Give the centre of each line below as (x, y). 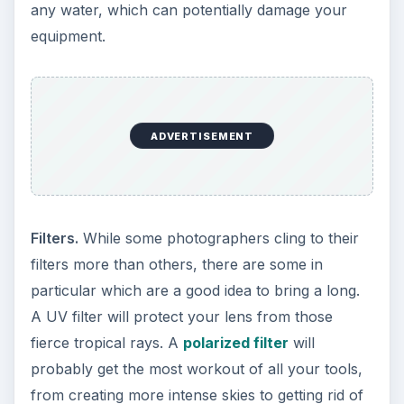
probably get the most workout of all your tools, (196, 368)
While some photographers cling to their (218, 238)
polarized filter (235, 342)
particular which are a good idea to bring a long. (195, 290)
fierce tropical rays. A (106, 342)
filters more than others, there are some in (176, 264)
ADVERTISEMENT (202, 136)
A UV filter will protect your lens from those (181, 316)
